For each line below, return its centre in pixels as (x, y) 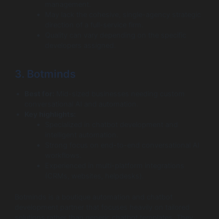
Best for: (39, 94)
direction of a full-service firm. (94, 25)
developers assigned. (80, 46)
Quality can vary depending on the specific (115, 35)
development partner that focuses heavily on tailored (102, 207)
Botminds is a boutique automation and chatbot (94, 197)
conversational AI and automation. (81, 104)
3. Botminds (45, 74)
